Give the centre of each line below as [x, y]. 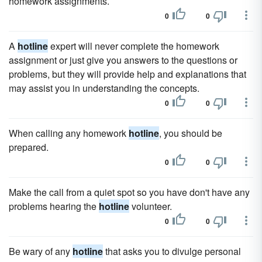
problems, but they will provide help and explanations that [127, 74]
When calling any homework [69, 133]
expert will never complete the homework [134, 46]
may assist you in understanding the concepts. [104, 88]
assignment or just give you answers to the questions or [123, 60]
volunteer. [151, 206]
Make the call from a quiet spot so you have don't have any [129, 192]
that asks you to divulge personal [172, 251]
